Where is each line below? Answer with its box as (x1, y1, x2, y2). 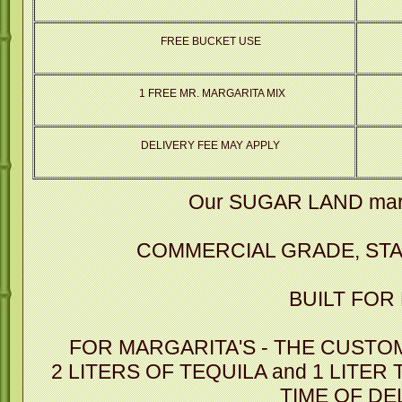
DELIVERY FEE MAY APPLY (141, 138, 280, 152)
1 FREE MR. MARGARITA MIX (135, 86, 285, 100)
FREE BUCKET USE (160, 34, 261, 48)
